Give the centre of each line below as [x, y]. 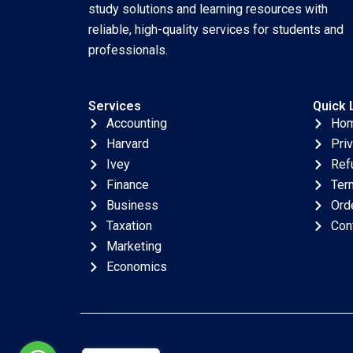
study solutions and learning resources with [208, 9]
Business [132, 205]
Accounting [136, 123]
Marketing [134, 246]
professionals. [128, 50]
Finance [127, 185]
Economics [136, 267]
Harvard [127, 144]
